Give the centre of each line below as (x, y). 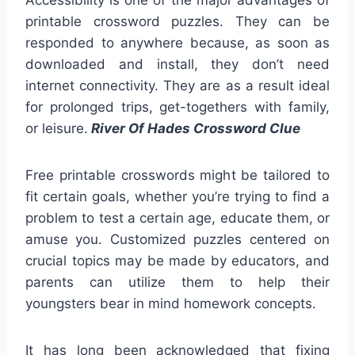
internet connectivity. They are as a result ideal (177, 86)
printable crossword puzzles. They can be (177, 22)
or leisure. (57, 129)
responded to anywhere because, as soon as (177, 43)
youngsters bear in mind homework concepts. (171, 304)
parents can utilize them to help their (177, 282)
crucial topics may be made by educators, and (177, 261)
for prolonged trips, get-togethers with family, (177, 107)
